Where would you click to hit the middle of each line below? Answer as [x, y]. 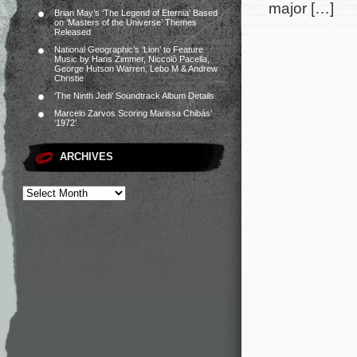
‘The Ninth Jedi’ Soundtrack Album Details [134, 96]
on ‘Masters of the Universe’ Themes [126, 22]
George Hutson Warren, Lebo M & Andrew [136, 69]
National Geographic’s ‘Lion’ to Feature [129, 49]
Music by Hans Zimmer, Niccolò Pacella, [132, 59]
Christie [69, 78]
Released [73, 32]
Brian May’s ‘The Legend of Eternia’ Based [136, 13]
